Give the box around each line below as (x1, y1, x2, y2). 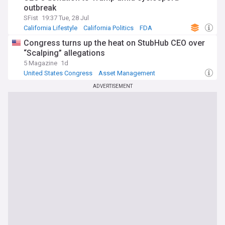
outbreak (24, 3, 56, 13)
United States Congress (24, 69, 92, 77)
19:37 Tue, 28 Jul (42, 14, 89, 22)
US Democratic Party (26, 77, 85, 85)
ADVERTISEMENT (92, 83, 133, 89)
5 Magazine (24, 59, 57, 67)
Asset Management (98, 69, 155, 77)
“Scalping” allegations (24, 48, 105, 58)
